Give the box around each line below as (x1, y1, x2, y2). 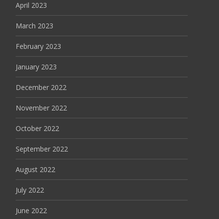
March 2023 (16, 21, 53, 30)
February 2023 (16, 42, 61, 51)
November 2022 (16, 103, 67, 112)
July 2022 (16, 185, 44, 195)
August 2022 (16, 165, 55, 174)
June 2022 (16, 206, 47, 215)
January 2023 (16, 62, 57, 71)
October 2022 (16, 124, 59, 133)
